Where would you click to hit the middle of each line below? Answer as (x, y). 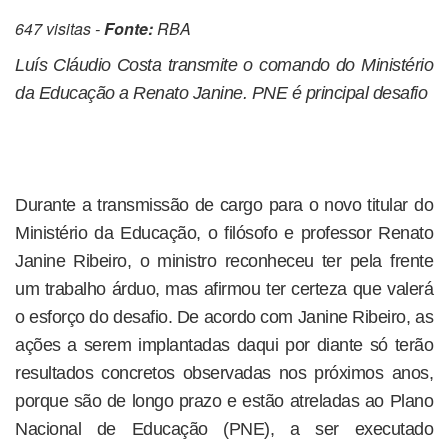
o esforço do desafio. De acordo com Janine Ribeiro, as (224, 317)
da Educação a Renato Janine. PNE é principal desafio (221, 93)
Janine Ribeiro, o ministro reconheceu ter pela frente (224, 261)
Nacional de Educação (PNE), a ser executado (224, 429)
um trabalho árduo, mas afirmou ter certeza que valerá (224, 289)
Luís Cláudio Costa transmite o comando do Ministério (224, 65)
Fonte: (128, 28)
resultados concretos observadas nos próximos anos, (224, 373)
